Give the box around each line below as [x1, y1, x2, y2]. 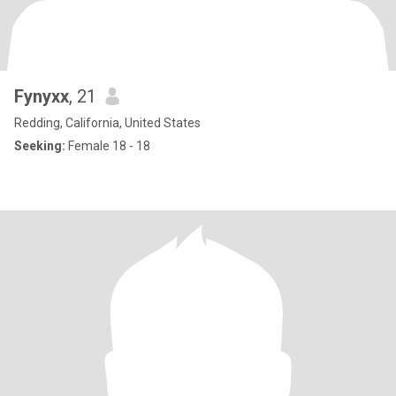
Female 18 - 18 [65, 139, 150, 153]
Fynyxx [14, 86, 69, 107]
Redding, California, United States [14, 116, 201, 130]
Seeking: [14, 139, 65, 153]
